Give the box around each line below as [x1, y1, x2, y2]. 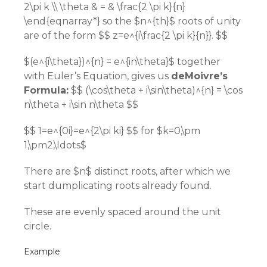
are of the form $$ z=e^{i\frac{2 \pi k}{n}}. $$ [24, 30, 228, 41]
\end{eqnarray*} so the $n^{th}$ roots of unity [24, 15, 241, 27]
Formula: [24, 85, 69, 96]
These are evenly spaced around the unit [24, 206, 221, 218]
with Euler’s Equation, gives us [24, 70, 171, 82]
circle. [24, 221, 51, 232]
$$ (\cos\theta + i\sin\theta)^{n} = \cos [69, 85, 243, 96]
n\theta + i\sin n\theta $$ [24, 99, 138, 110]
